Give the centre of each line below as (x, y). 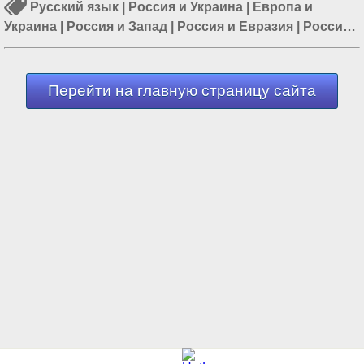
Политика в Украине (139, 45)
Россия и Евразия (235, 26)
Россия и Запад (117, 26)
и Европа (34, 45)
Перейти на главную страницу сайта (182, 91)
